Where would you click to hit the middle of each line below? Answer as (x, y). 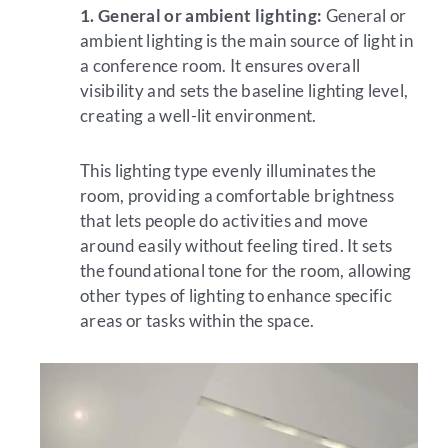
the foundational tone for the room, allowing (246, 270)
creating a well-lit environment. (198, 115)
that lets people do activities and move (224, 220)
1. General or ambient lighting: (203, 15)
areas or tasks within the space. (197, 320)
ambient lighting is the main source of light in (247, 40)
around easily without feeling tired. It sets (236, 245)
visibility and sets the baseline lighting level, (244, 90)
